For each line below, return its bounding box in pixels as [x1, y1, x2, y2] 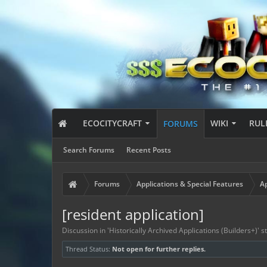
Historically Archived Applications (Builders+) [109, 225, 257, 235]
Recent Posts [126, 145, 171, 155]
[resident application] [62, 204, 204, 224]
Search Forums [63, 145, 114, 155]
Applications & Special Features [136, 179, 243, 189]
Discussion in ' [62, 225, 109, 235]
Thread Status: [66, 244, 110, 253]
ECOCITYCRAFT [83, 117, 142, 129]
